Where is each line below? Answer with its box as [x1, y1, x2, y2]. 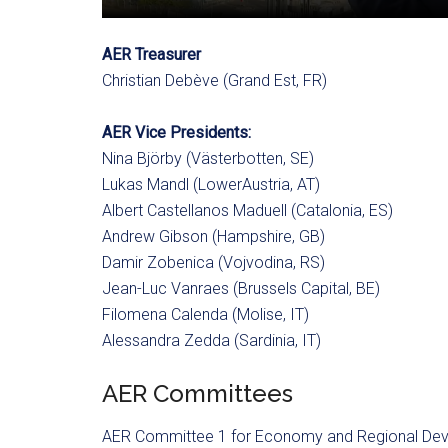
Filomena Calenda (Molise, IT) [102, 305, 309, 325]
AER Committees [102, 379, 293, 409]
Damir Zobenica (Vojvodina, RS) [102, 253, 325, 273]
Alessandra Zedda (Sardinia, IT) [102, 331, 321, 351]
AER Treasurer [102, 45, 201, 65]
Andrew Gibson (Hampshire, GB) [102, 227, 325, 247]
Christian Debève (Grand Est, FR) [102, 71, 327, 91]
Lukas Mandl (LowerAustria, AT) [102, 175, 320, 195]
